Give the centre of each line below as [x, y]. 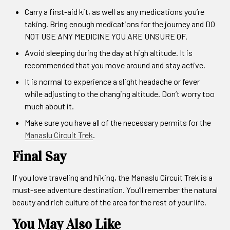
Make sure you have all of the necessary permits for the [118, 122]
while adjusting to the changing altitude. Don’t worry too [120, 93]
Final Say [39, 156]
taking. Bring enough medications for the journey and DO [120, 24]
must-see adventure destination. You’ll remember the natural [115, 189]
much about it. [49, 106]
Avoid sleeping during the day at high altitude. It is [109, 52]
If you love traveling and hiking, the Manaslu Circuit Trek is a [112, 177]
